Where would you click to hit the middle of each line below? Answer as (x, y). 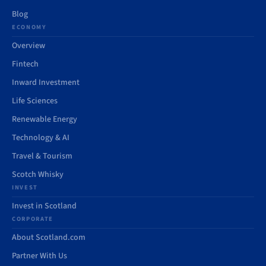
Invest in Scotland (44, 206)
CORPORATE (33, 219)
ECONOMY (29, 27)
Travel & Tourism (42, 156)
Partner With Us (39, 256)
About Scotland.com (49, 237)
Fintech (25, 64)
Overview (28, 46)
